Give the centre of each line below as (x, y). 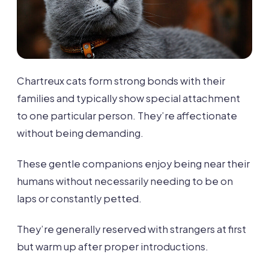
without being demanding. (80, 133)
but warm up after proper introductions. (113, 246)
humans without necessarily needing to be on (125, 181)
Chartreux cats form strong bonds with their (121, 80)
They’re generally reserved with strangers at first (131, 229)
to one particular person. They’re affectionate (127, 115)
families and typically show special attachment (128, 98)
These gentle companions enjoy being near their (133, 163)
